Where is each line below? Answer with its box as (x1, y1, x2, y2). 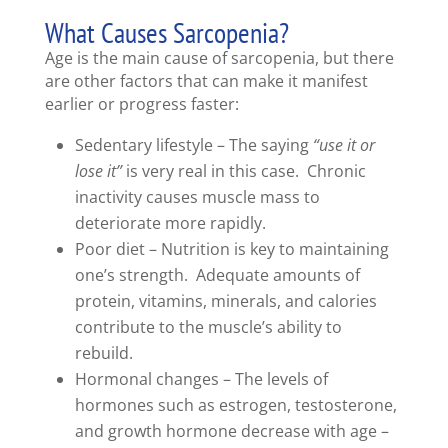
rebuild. (74, 342, 133, 365)
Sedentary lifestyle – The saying (74, 134, 313, 157)
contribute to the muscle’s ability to (74, 316, 342, 339)
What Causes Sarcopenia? (44, 14, 289, 52)
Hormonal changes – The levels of (74, 368, 328, 391)
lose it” (74, 160, 122, 183)
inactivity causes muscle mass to (74, 186, 320, 209)
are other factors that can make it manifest (44, 70, 368, 93)
